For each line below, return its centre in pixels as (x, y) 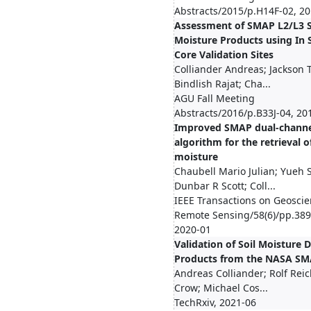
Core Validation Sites (224, 54)
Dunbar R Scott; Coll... (225, 186)
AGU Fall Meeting (215, 98)
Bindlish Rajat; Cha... (222, 84)
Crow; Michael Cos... (221, 288)
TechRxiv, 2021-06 (215, 302)
